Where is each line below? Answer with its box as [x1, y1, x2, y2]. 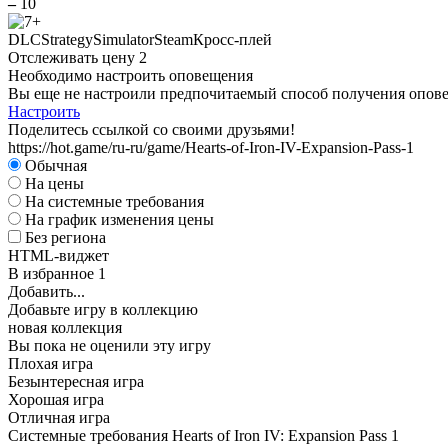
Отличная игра [8, 409, 110, 427]
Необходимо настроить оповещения [8, 67, 253, 85]
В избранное [8, 265, 98, 283]
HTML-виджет [8, 247, 109, 265]
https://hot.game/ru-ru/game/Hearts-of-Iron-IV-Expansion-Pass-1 [8, 139, 414, 157]
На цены [25, 175, 84, 193]
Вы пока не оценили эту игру [8, 337, 211, 355]
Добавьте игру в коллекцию [8, 301, 198, 319]
